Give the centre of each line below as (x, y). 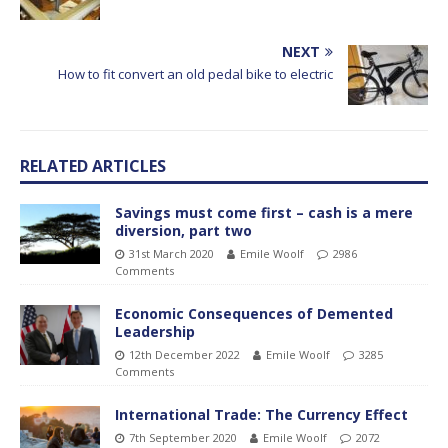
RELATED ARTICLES (93, 165)
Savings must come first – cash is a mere (264, 212)
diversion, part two (183, 230)
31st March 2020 (171, 253)
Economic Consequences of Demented (254, 313)
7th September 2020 (183, 437)
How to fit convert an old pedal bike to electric (195, 73)
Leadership (155, 331)
